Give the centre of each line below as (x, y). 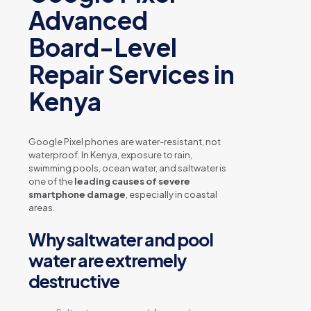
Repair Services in (132, 75)
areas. (42, 208)
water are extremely (107, 261)
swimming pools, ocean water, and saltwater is (127, 168)
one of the (51, 182)
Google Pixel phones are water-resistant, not (125, 142)
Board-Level (103, 48)
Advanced (88, 20)
